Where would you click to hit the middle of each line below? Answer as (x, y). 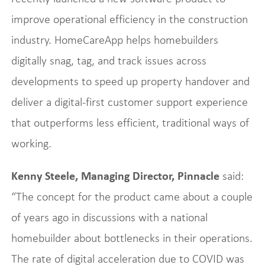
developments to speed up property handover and (130, 81)
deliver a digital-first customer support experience (129, 102)
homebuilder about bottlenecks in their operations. (132, 238)
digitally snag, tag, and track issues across (109, 60)
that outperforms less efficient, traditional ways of (130, 122)
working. (31, 143)
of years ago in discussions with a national (109, 217)
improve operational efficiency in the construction (129, 19)
